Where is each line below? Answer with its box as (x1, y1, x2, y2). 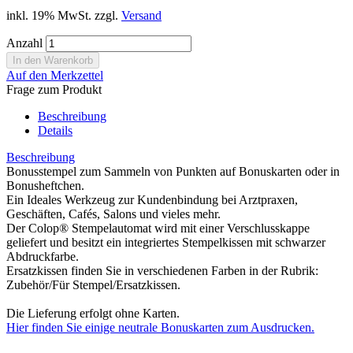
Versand (121, 8, 162, 22)
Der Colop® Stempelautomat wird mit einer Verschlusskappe (6, 221, 310, 235)
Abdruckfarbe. (6, 249, 79, 263)
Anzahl (6, 35, 43, 50)
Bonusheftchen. (6, 178, 84, 192)
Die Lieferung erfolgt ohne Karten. (6, 306, 180, 320)
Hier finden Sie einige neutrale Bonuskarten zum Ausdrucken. (6, 320, 314, 334)
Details (38, 123, 72, 137)
